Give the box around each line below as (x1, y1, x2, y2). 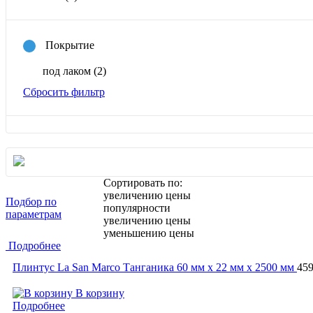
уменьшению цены (103, 227, 195, 240)
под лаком (43, 65, 94, 78)
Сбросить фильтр (23, 86, 105, 99)
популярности (103, 202, 171, 214)
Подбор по (6, 196, 57, 208)
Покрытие (45, 38, 94, 51)
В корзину (73, 287, 124, 300)
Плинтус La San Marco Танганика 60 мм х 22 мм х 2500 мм (13, 261, 294, 274)
